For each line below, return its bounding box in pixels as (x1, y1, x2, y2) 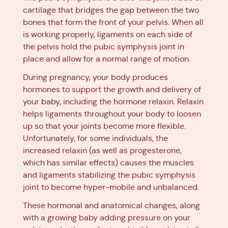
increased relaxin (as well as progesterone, (23, 146, 182, 155)
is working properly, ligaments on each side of (23, 30, 192, 39)
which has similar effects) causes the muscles (23, 158, 194, 167)
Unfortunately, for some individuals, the (23, 133, 168, 143)
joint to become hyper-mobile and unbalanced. (23, 182, 199, 192)
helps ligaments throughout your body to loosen (23, 109, 201, 119)
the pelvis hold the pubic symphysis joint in (23, 42, 184, 51)
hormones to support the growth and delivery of (23, 84, 201, 94)
